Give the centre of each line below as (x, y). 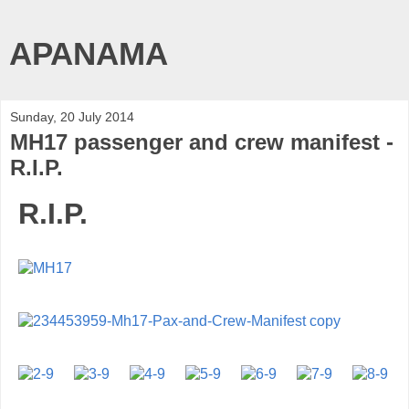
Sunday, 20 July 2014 (72, 117)
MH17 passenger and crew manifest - (202, 142)
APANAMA (89, 54)
